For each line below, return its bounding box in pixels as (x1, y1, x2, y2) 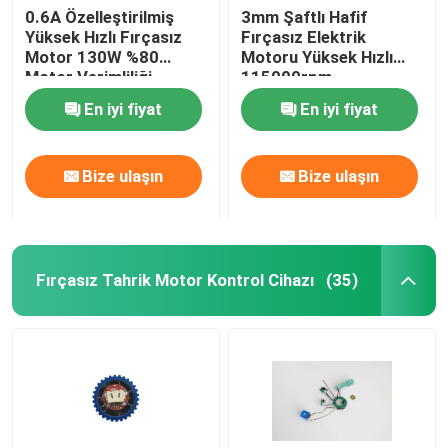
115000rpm (241, 66, 333, 87)
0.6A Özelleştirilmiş (25, 6, 175, 27)
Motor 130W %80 (25, 46, 160, 67)
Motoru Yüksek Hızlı (241, 46, 394, 67)
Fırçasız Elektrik (241, 26, 367, 47)
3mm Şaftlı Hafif (241, 6, 368, 27)
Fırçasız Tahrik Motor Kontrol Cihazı (35, 269, 314, 290)
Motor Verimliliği (25, 66, 153, 87)
